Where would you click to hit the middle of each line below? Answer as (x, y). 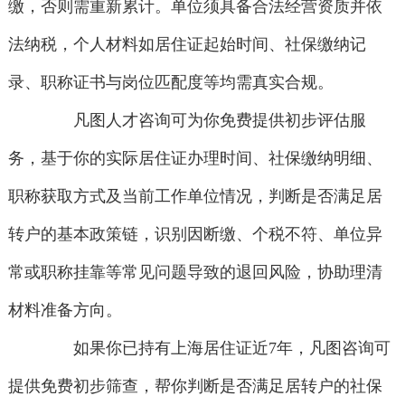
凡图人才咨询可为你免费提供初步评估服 (204, 121)
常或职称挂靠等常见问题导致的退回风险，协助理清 (195, 273)
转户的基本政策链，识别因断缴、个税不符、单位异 (195, 235)
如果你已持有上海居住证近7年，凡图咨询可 (216, 348)
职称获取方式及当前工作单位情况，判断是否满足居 (195, 197)
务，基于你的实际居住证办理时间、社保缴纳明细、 (195, 159)
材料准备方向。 (65, 311)
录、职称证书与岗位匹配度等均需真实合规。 (170, 83)
